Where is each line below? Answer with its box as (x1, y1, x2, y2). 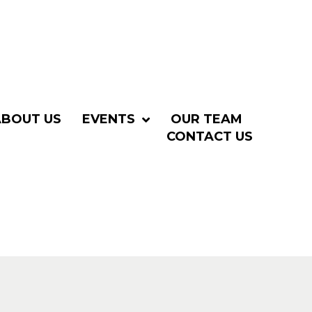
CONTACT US (166, 129, 253, 145)
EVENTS (81, 111, 135, 127)
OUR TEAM (170, 111, 242, 127)
